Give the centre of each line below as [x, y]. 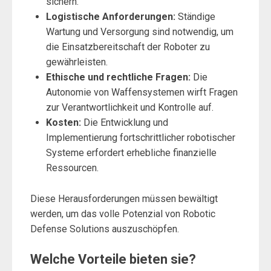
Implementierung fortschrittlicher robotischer [140, 138]
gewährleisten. [77, 62]
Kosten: [63, 123]
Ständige [195, 17]
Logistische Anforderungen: [110, 17]
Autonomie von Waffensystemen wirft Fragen [142, 93]
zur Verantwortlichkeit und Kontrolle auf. [129, 108]
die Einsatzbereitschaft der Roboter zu [128, 47]
